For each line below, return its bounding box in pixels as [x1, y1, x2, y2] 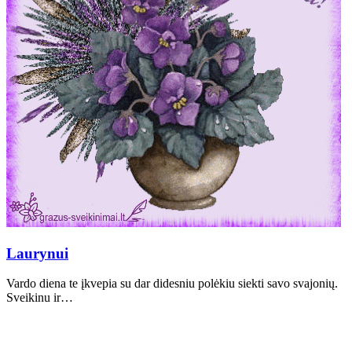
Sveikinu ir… [6, 291, 73, 305]
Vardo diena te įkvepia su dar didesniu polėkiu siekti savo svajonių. [6, 277, 338, 291]
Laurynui [6, 244, 68, 262]
